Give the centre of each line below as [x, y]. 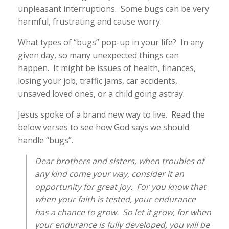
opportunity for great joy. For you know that [120, 187]
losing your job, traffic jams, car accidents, [98, 81]
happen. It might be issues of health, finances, [107, 68]
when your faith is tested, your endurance [115, 199]
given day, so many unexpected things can [98, 55]
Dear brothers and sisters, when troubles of [119, 161]
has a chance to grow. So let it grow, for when [123, 212]
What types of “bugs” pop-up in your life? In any [111, 42]
